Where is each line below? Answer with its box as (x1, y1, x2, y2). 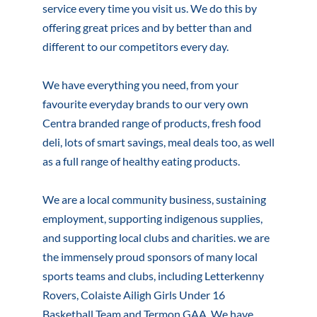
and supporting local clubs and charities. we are (42, 231, 270, 244)
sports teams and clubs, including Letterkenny (42, 269, 264, 282)
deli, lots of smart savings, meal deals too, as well (42, 135, 275, 149)
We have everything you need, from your (42, 78, 238, 91)
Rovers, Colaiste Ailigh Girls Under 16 (42, 288, 225, 301)
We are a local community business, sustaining (42, 192, 266, 206)
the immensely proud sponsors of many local (42, 250, 258, 263)
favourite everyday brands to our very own (42, 97, 248, 110)
